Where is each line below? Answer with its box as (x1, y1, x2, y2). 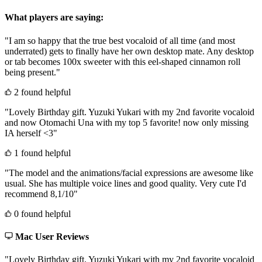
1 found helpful (12, 147, 71, 158)
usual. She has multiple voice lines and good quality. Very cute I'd (5, 178, 246, 188)
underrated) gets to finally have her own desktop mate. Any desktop (5, 46, 254, 56)
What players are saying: (5, 12, 104, 23)
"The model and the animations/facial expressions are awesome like (5, 167, 253, 178)
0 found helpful (12, 208, 71, 219)
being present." (5, 67, 60, 77)
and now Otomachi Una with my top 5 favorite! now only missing (5, 117, 249, 127)
